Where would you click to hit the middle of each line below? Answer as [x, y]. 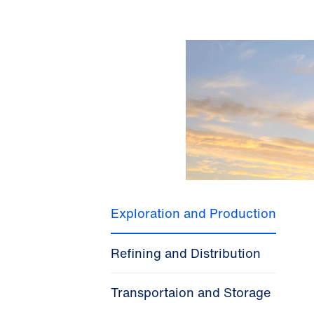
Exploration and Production [193, 213]
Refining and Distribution [186, 253]
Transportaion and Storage [191, 293]
